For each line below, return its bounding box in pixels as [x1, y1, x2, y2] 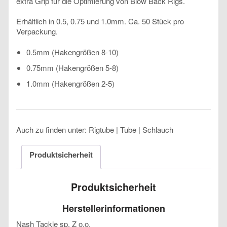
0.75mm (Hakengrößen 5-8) [26, 62, 119, 73]
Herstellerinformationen [62, 202, 165, 215]
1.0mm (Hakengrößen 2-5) [26, 78, 115, 89]
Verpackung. [16, 26, 58, 37]
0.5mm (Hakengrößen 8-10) [26, 47, 119, 58]
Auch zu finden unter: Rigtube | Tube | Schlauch [16, 124, 173, 135]
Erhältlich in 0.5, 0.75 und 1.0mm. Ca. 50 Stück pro [16, 16, 184, 27]
